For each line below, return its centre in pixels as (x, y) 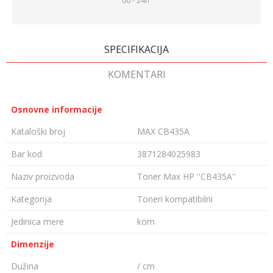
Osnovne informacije (57, 109)
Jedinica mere (37, 222)
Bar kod (27, 154)
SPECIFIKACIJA (136, 49)
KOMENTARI (136, 74)
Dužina (25, 266)
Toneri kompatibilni (175, 199)
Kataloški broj (38, 131)
